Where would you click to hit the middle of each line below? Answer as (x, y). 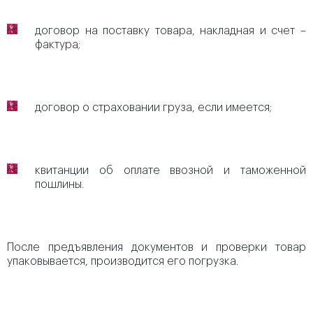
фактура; (58, 45)
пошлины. (59, 184)
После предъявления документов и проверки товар (156, 247)
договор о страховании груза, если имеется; (153, 108)
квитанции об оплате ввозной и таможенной (170, 170)
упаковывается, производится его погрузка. (123, 261)
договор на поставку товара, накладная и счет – (170, 31)
